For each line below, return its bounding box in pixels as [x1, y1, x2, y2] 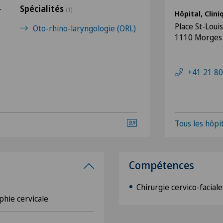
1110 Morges [175, 32, 222, 43]
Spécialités [20, 3, 66, 14]
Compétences [129, 158, 194, 172]
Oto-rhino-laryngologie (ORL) [33, 23, 136, 34]
